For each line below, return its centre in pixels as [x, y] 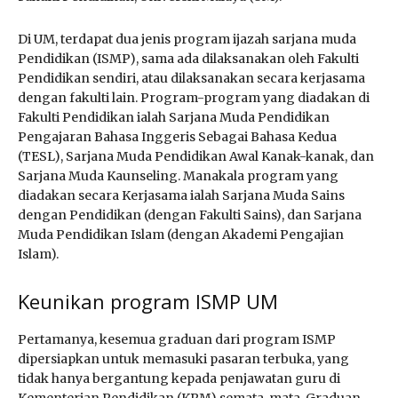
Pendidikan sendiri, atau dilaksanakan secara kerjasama [191, 78]
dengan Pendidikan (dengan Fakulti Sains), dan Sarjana [190, 215]
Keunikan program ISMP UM [148, 301]
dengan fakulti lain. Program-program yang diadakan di [194, 97]
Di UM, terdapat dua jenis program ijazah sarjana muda [187, 39]
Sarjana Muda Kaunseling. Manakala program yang [178, 175]
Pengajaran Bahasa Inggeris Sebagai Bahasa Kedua [177, 136]
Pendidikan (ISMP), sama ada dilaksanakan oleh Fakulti [188, 58]
